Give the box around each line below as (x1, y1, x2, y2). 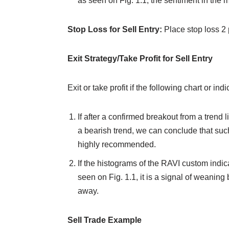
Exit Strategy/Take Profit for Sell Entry (67, 54, 213, 63)
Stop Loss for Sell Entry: (67, 25, 162, 34)
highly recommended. (78, 140, 156, 149)
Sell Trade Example (67, 216, 142, 225)
